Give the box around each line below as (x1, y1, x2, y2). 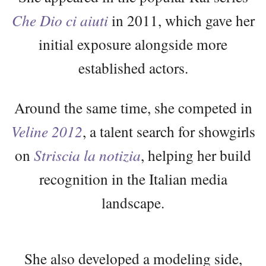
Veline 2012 (11, 121, 83, 142)
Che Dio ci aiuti (11, 10, 108, 31)
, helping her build (141, 145, 251, 166)
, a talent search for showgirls (82, 121, 255, 142)
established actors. (78, 58, 188, 78)
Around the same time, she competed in (14, 97, 252, 118)
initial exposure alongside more (39, 34, 227, 55)
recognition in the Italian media (39, 169, 227, 189)
